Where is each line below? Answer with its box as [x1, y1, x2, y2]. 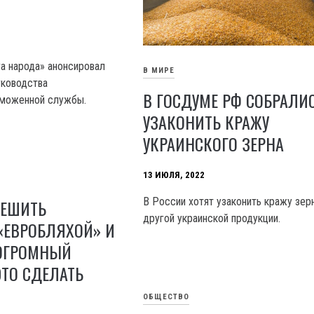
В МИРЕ [143, 65, 175, 75]
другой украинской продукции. [143, 211, 281, 225]
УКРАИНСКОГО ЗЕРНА [143, 130, 285, 156]
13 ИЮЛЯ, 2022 [143, 169, 205, 180]
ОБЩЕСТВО [143, 292, 190, 301]
